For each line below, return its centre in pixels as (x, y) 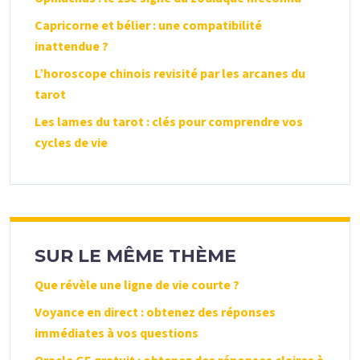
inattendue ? (72, 46)
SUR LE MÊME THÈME (135, 256)
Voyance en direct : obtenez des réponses (155, 312)
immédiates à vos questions (117, 333)
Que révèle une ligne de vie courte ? (137, 285)
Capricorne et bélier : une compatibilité (148, 25)
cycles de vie (71, 143)
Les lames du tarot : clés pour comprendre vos (169, 122)
